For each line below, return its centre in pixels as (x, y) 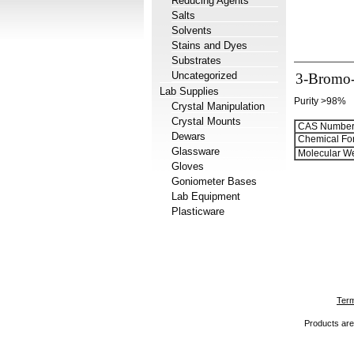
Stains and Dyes (209, 45)
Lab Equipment (206, 196)
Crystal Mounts (206, 121)
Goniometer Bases (214, 181)
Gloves (188, 166)
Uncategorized (204, 75)
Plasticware (198, 211)
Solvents (192, 30)
